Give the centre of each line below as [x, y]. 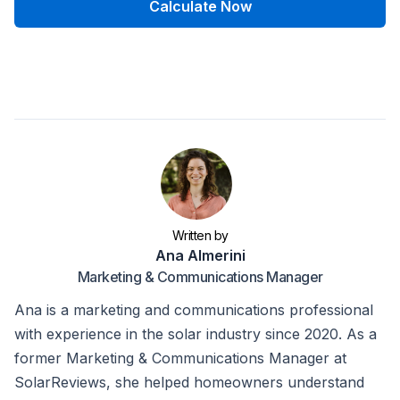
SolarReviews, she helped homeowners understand [189, 383]
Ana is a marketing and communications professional [194, 310]
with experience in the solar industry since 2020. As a [196, 334]
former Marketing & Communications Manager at [180, 358]
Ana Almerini [200, 256]
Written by [200, 236]
